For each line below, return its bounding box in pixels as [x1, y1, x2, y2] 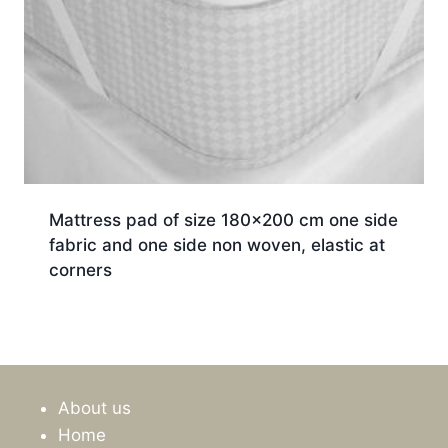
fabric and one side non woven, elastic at [48, 235, 385, 256]
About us [58, 397, 131, 418]
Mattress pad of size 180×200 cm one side [48, 210, 398, 231]
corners [48, 260, 112, 281]
